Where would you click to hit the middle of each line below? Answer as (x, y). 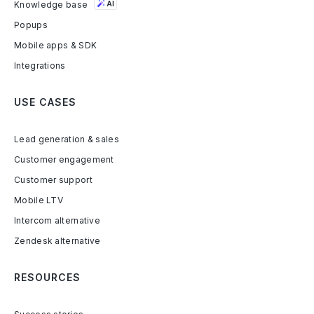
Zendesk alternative (57, 241)
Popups (31, 25)
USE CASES (45, 102)
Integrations (40, 66)
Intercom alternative (57, 221)
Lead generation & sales (67, 139)
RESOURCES (47, 278)
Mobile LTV (39, 200)
